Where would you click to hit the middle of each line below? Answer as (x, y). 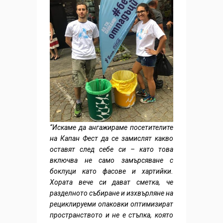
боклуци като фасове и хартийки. (111, 171)
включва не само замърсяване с (111, 161)
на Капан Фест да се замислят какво (111, 139)
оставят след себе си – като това (111, 150)
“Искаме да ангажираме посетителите (111, 128)
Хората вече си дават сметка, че (111, 182)
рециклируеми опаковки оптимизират (111, 204)
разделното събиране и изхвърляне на (111, 193)
